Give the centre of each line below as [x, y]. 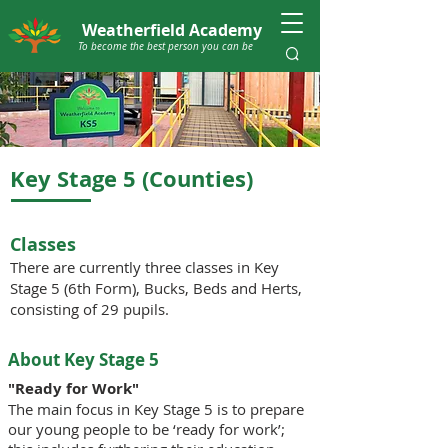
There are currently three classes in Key [144, 267]
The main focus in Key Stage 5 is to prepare [156, 409]
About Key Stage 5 [83, 359]
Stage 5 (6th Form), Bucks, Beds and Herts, [156, 288]
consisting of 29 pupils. [89, 309]
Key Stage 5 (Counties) [131, 178]
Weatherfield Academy [171, 30]
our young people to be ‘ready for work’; [146, 429]
